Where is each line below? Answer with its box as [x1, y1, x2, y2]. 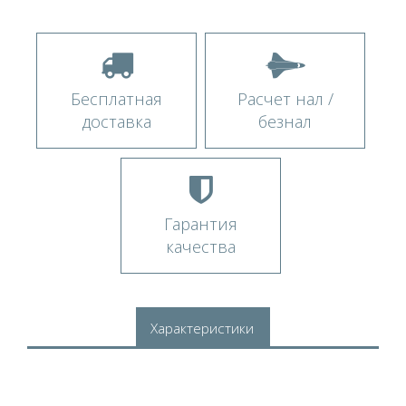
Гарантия [164, 212, 237, 235]
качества [166, 235, 236, 257]
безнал [258, 110, 312, 132]
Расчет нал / [237, 87, 333, 110]
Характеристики [150, 318, 254, 338]
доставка [82, 110, 151, 132]
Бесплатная [71, 87, 162, 110]
